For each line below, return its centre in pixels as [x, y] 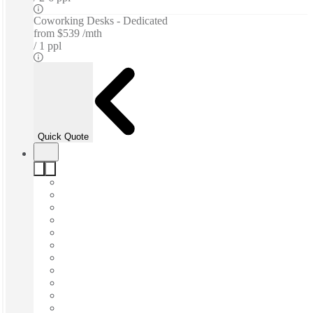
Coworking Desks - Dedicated [101, 21]
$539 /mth [80, 34]
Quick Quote [63, 136]
